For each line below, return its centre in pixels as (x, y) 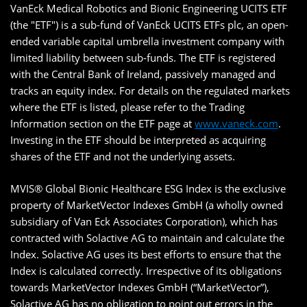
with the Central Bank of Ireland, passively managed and (143, 74)
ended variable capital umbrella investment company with (147, 41)
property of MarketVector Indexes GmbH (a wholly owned (147, 205)
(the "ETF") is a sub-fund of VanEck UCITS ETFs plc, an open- (149, 25)
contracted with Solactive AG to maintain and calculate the (147, 238)
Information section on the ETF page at (102, 124)
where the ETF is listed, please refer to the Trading (127, 107)
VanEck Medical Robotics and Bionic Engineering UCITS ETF (149, 9)
